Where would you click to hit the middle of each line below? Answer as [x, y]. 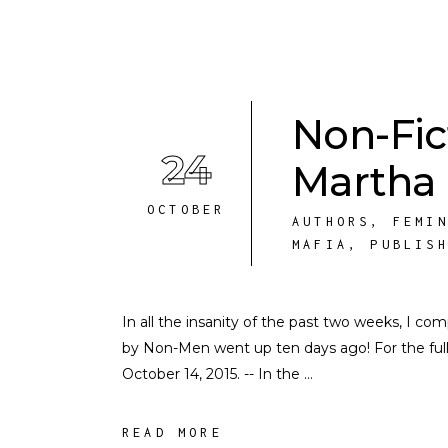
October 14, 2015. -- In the [213, 374]
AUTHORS [331, 221]
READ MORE [172, 432]
